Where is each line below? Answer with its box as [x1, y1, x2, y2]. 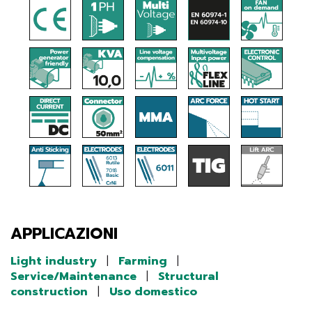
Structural [158, 268, 219, 286]
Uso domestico [109, 283, 197, 301]
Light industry [10, 253, 97, 270]
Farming [118, 253, 167, 270]
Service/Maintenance [10, 268, 136, 286]
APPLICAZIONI [10, 222, 118, 246]
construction [10, 283, 88, 301]
